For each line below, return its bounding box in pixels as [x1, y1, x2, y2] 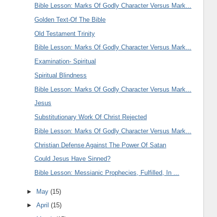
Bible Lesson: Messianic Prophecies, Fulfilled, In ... [34, 169, 180, 177]
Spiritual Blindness [34, 71, 87, 79]
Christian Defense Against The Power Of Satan [34, 141, 167, 149]
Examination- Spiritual [34, 58, 96, 65]
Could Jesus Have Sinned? [34, 155, 111, 163]
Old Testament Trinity [34, 30, 95, 37]
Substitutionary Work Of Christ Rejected [34, 113, 147, 121]
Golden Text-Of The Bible [34, 15, 106, 23]
